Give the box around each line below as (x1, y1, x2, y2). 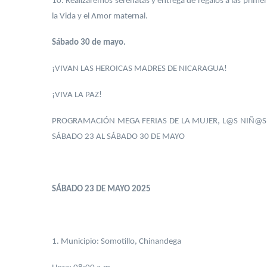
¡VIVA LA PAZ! (52, 91, 102, 100)
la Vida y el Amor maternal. (52, 12, 148, 21)
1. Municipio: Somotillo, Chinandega (52, 237, 181, 246)
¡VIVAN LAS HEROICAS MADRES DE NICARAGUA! (52, 64, 227, 73)
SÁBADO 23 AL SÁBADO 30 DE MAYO (52, 132, 185, 141)
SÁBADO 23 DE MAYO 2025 (52, 185, 151, 194)
